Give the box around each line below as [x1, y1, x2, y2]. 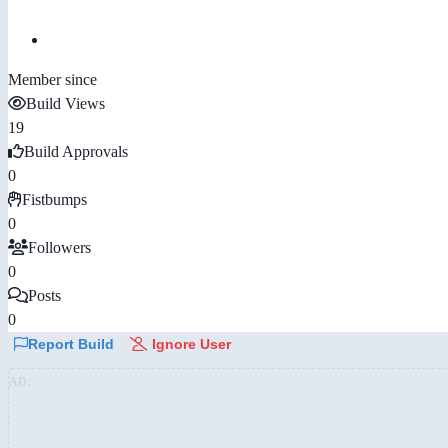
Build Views [26, 94, 105, 112]
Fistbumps [22, 190, 87, 208]
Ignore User [148, 335, 231, 352]
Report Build [28, 335, 114, 352]
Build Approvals [24, 142, 128, 160]
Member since [8, 70, 97, 88]
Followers [28, 238, 91, 256]
